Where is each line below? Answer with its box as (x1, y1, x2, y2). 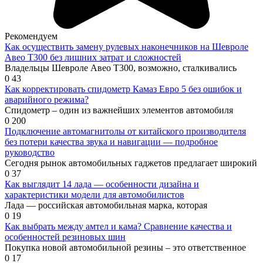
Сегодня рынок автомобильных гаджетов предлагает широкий (5, 158, 257, 168)
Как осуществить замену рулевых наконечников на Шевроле (5, 42, 248, 52)
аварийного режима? (5, 95, 89, 105)
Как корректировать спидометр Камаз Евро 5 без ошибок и (5, 84, 242, 95)
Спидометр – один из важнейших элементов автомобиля (5, 105, 233, 116)
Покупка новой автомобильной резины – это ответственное (5, 242, 246, 253)
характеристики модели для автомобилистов (5, 190, 184, 200)
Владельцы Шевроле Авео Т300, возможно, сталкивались (5, 63, 237, 73)
